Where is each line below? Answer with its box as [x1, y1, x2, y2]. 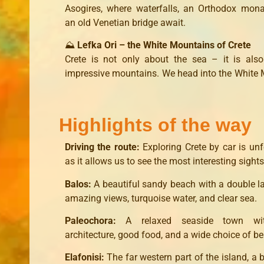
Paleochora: [65, 214, 126, 226]
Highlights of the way [59, 114, 252, 136]
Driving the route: [65, 141, 143, 153]
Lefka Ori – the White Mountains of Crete [77, 39, 251, 51]
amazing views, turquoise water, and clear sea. [65, 192, 257, 204]
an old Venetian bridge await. [65, 16, 186, 28]
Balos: [65, 178, 94, 190]
